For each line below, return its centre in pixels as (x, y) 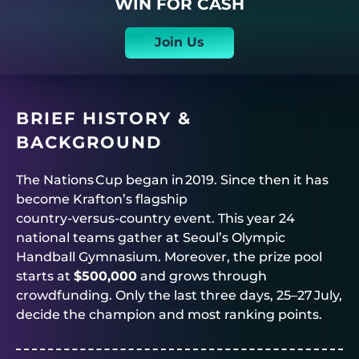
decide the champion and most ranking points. (169, 314)
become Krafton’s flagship (102, 199)
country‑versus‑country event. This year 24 (155, 218)
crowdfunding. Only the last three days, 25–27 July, (179, 295)
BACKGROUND (89, 142)
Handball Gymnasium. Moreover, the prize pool (169, 256)
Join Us (179, 42)
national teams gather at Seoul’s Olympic (151, 237)
